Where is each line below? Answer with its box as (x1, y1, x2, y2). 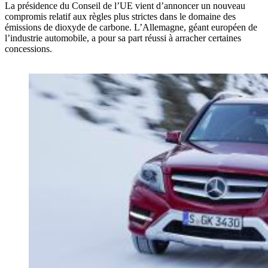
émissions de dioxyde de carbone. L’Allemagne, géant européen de (5, 22, 257, 33)
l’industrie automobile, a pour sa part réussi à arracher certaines (5, 33, 241, 44)
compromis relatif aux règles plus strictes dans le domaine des (5, 11, 236, 22)
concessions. (5, 44, 52, 54)
